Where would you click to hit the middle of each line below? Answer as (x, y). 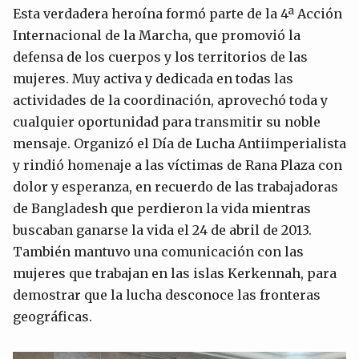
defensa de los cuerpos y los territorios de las (160, 56)
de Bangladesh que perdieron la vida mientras (162, 208)
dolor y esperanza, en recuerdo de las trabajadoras (175, 186)
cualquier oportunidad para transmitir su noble (167, 121)
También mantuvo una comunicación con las (158, 251)
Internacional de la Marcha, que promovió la (157, 35)
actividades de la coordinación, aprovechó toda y (170, 100)
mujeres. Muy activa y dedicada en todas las (153, 78)
